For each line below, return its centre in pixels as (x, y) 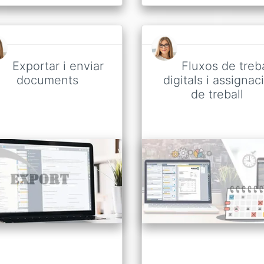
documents (47, 80)
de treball (217, 95)
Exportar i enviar (58, 66)
